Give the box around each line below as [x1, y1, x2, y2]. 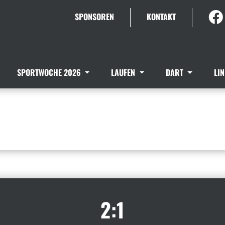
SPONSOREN [75, 10, 115, 23]
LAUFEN [111, 66, 138, 78]
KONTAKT [147, 10, 176, 23]
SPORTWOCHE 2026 [17, 66, 83, 78]
